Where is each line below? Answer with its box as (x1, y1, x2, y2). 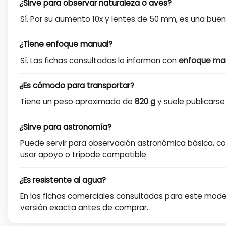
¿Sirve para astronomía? (19, 121, 111, 132)
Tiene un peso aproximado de (20, 96, 135, 107)
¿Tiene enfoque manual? (19, 38, 112, 49)
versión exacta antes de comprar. (20, 202, 148, 213)
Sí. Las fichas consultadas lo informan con (20, 54, 179, 66)
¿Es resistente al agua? (19, 174, 106, 185)
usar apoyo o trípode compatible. (20, 149, 148, 160)
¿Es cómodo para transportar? (19, 80, 134, 91)
